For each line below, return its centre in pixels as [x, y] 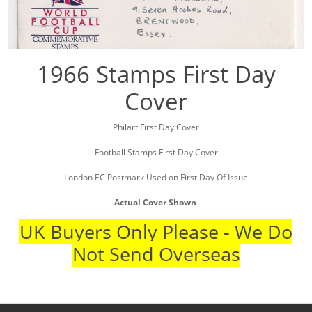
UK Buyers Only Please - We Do [156, 232]
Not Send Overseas [156, 254]
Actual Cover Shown [156, 203]
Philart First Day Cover [156, 127]
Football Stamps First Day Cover [156, 153]
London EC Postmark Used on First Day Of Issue [156, 178]
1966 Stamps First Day [156, 75]
